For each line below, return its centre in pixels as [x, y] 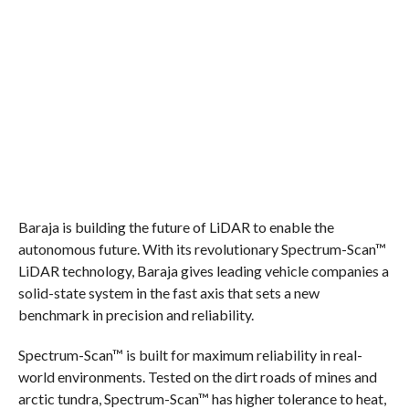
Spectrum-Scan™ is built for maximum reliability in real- [190, 355]
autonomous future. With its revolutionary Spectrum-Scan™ [202, 249]
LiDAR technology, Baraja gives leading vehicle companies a [203, 271]
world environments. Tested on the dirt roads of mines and [197, 377]
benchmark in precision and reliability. [136, 315]
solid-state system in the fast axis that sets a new [168, 293]
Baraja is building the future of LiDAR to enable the [176, 227]
